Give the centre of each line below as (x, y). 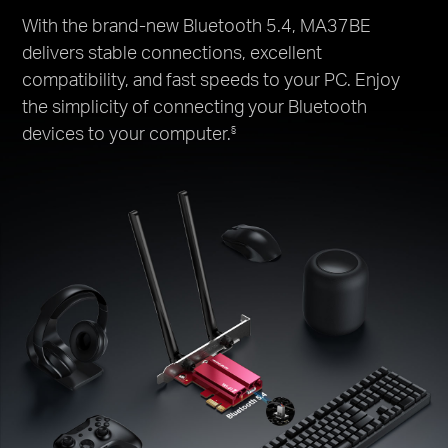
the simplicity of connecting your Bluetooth (195, 105)
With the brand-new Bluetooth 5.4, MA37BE (197, 24)
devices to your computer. (127, 132)
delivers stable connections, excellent (172, 51)
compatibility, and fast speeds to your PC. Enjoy (211, 78)
